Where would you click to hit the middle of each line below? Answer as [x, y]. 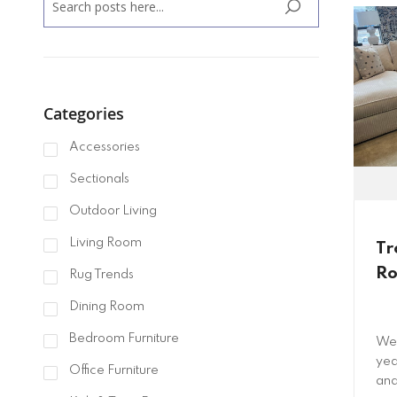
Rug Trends [100, 275]
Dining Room [105, 307]
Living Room [104, 243]
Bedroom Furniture [122, 339]
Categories [83, 114]
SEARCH [311, 17]
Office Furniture [112, 371]
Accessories [103, 148]
